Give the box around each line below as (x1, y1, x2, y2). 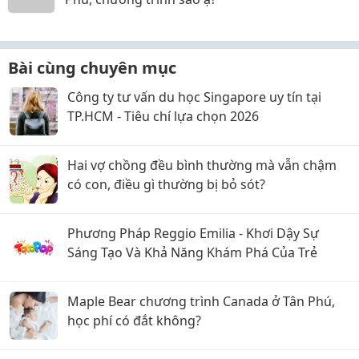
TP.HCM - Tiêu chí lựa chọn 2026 (67, 107, 259, 125)
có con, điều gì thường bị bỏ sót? (67, 175, 265, 193)
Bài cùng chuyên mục (8, 57, 176, 79)
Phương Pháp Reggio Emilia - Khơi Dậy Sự (67, 224, 319, 242)
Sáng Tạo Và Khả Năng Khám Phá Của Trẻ (67, 244, 317, 261)
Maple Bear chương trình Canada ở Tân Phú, (67, 292, 335, 310)
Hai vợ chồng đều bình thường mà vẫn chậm (67, 156, 337, 174)
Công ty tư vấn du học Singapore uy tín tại (67, 88, 321, 106)
